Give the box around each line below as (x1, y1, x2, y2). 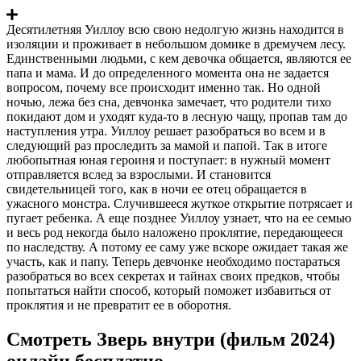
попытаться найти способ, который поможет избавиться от (6, 283, 331, 297)
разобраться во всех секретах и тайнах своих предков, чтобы (6, 268, 340, 283)
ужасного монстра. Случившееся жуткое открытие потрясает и (6, 196, 353, 210)
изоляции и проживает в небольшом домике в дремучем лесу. (6, 36, 346, 51)
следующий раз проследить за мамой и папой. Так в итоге (6, 138, 327, 152)
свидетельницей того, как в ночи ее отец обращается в (6, 181, 307, 196)
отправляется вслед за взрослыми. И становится (6, 167, 271, 181)
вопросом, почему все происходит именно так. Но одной (6, 80, 321, 94)
